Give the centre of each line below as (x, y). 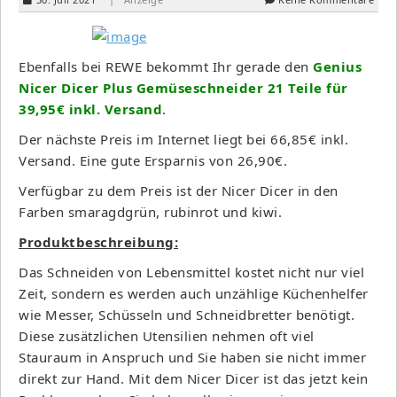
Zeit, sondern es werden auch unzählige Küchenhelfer (194, 293)
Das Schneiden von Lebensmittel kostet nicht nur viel (191, 272)
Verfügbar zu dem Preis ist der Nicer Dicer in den (179, 190)
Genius (337, 66)
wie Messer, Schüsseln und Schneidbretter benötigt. (187, 314)
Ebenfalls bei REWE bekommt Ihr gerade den (166, 66)
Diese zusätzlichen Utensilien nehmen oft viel (167, 335)
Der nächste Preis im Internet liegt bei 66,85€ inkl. (183, 139)
